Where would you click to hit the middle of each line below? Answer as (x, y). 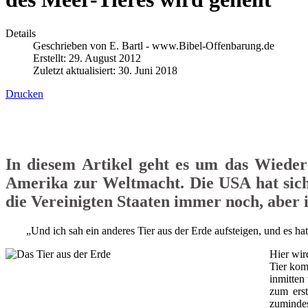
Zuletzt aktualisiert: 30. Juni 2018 (105, 70)
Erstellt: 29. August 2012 (87, 58)
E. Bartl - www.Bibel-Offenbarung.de (192, 45)
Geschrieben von (71, 45)
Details (21, 33)
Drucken (24, 93)
